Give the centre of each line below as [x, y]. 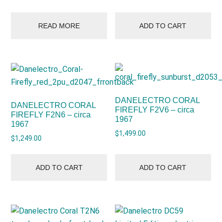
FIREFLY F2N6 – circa [51, 115]
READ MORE [59, 26]
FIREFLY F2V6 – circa [155, 110]
